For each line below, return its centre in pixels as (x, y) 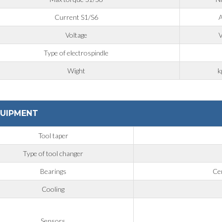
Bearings (53, 171)
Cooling (53, 189)
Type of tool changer (53, 154)
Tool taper (53, 136)
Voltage (76, 35)
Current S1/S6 (76, 17)
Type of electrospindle (76, 53)
